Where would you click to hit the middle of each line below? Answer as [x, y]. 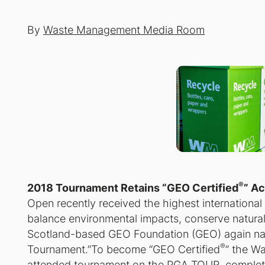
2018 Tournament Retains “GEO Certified [133, 188]
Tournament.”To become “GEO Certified [124, 249]
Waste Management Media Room [124, 30]
